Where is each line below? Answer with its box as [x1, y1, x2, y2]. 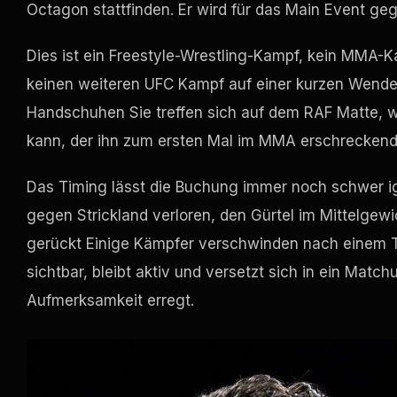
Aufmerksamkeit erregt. [27, 291, 194, 309]
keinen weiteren [27, 74, 144, 93]
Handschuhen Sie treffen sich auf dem [27, 103, 304, 121]
